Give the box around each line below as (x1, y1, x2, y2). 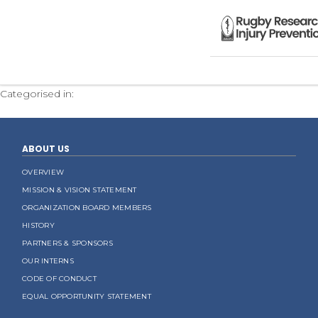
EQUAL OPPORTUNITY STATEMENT (22, 292, 151, 301)
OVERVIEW (22, 168, 65, 177)
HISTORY (22, 221, 55, 230)
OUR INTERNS (22, 256, 74, 265)
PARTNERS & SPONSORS (22, 238, 113, 248)
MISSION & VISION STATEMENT (22, 185, 137, 194)
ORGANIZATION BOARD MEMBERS (22, 203, 152, 212)
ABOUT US (22, 143, 70, 155)
